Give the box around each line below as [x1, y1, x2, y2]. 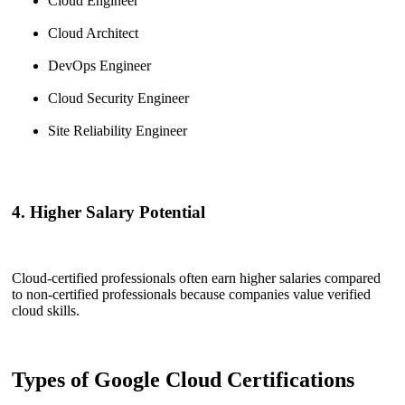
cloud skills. [12, 303, 80, 318]
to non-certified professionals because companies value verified [12, 287, 371, 302]
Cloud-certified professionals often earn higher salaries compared [12, 270, 381, 286]
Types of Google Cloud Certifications [12, 367, 354, 391]
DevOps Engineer [48, 57, 151, 73]
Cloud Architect [48, 24, 138, 41]
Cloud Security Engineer [48, 89, 189, 106]
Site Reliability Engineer [48, 122, 187, 138]
